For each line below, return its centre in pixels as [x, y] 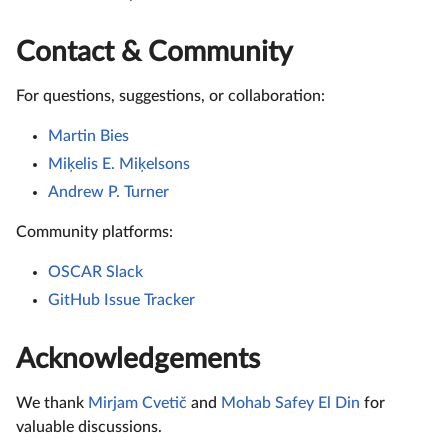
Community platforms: [94, 231]
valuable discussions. [89, 426]
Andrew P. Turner [108, 191]
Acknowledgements [138, 358]
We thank [52, 402]
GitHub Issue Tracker [121, 299]
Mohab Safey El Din [290, 402]
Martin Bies [88, 135]
